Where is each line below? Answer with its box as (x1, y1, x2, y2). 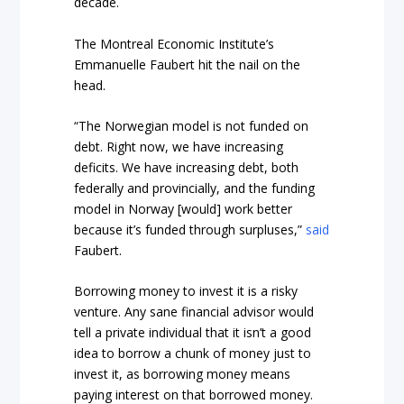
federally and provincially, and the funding (74, 179, 316, 197)
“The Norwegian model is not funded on (74, 116, 309, 134)
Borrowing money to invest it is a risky (74, 282, 298, 300)
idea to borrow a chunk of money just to (74, 344, 312, 363)
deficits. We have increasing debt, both (74, 158, 299, 176)
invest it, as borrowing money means (74, 365, 291, 383)
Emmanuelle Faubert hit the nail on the (74, 55, 301, 73)
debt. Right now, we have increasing (74, 137, 284, 155)
